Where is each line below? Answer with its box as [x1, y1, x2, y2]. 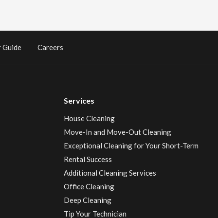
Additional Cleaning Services [63, 168, 156, 177]
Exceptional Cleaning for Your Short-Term [63, 141, 199, 150]
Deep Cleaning [63, 196, 111, 204]
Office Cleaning [63, 182, 114, 191]
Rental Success [63, 155, 112, 163]
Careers [37, 43, 63, 52]
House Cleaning [63, 114, 115, 123]
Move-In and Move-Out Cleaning [63, 127, 171, 136]
